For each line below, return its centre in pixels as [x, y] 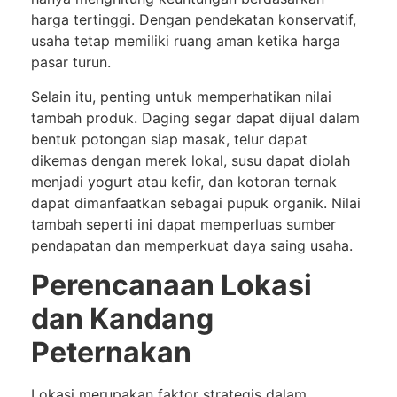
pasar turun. [71, 62]
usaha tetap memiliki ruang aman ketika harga [186, 41]
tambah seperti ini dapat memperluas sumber [183, 224]
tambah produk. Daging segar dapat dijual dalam [195, 117]
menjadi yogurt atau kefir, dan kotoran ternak [184, 181]
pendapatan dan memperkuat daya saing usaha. [192, 245]
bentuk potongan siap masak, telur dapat [169, 139]
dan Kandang [122, 319]
